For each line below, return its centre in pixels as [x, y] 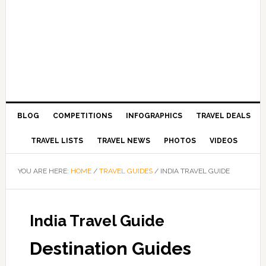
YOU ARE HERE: [44, 171]
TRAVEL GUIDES [126, 171]
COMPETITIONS [83, 116]
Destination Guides [110, 248]
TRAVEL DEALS [224, 116]
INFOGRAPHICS [154, 116]
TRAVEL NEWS [123, 141]
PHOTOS [180, 141]
